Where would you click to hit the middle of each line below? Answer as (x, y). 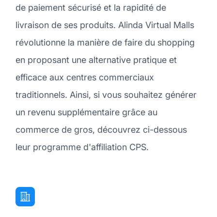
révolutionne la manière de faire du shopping (105, 42)
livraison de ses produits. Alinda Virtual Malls (105, 25)
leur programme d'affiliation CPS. (82, 147)
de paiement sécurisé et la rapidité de (91, 7)
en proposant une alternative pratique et (96, 60)
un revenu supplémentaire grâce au (86, 112)
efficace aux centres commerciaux (85, 77)
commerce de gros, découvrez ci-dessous (101, 129)
